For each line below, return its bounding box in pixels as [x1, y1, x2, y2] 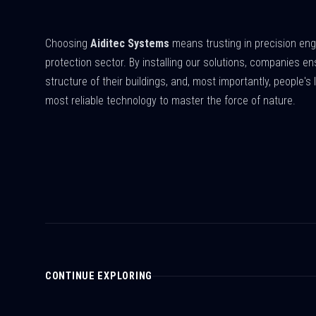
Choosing [45, 37, 90, 50]
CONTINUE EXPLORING [45, 270, 152, 282]
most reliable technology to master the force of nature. [45, 94, 296, 107]
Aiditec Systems [90, 37, 169, 50]
